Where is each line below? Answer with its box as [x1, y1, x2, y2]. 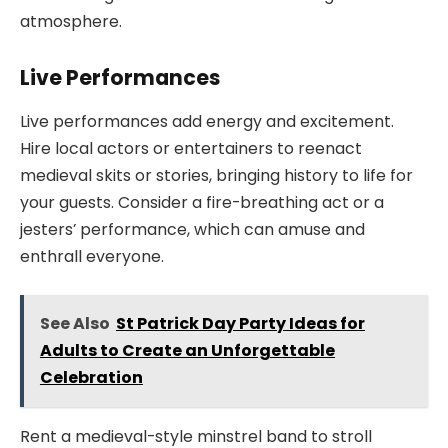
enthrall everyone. [20, 244, 164, 268]
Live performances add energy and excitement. [20, 109, 394, 133]
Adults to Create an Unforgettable [39, 339, 335, 363]
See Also [39, 312, 110, 336]
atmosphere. [20, 9, 122, 33]
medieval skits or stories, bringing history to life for [20, 163, 413, 187]
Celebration [39, 366, 143, 390]
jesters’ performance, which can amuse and [20, 217, 365, 241]
